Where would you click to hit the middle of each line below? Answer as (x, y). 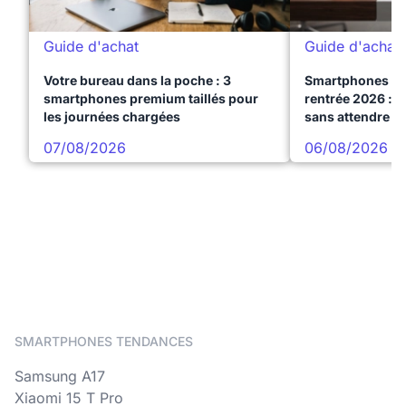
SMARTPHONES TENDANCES (104, 342)
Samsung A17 (60, 377)
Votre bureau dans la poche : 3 (137, 81)
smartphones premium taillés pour (151, 99)
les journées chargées (112, 117)
